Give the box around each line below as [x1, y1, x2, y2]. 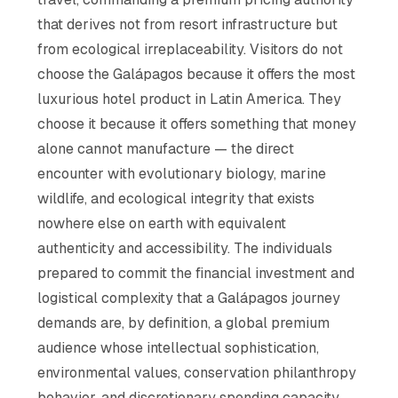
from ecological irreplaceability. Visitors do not [37, 39, 344, 59]
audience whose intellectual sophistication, [37, 338, 320, 357]
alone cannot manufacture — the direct [37, 139, 295, 158]
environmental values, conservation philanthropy [37, 362, 357, 382]
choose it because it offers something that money [37, 114, 357, 133]
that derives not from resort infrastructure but [37, 14, 338, 34]
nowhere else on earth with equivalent [37, 213, 287, 233]
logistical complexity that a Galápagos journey [37, 288, 341, 307]
